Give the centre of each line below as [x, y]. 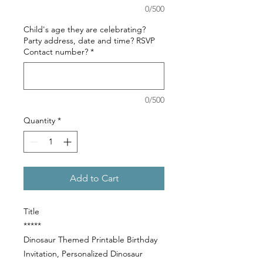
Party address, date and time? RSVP [89, 41]
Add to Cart [94, 178]
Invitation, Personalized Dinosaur [83, 254]
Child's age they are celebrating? [85, 30]
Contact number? [56, 52]
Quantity [39, 121]
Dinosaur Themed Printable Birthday [90, 240]
